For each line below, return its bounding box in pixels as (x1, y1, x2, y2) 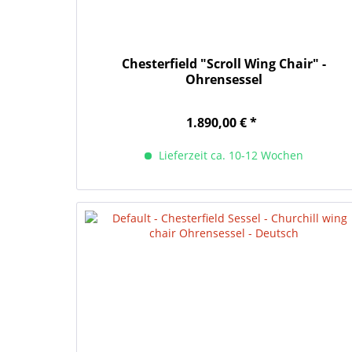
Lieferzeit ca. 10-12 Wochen (155, 147, 303, 163)
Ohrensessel (185, 70, 262, 88)
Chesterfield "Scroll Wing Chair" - (121, 54, 326, 72)
